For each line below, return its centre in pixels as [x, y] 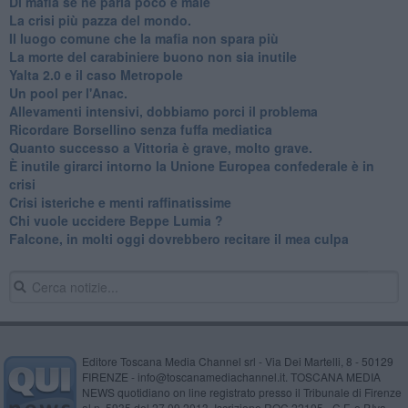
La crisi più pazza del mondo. [100, 20]
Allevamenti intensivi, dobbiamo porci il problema [163, 111]
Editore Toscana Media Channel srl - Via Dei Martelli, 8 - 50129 [237, 361]
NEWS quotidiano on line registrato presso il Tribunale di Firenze [241, 392]
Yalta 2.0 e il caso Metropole [96, 74]
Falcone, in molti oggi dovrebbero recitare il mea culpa [178, 238]
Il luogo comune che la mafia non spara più [143, 38]
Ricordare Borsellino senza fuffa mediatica [140, 129]
